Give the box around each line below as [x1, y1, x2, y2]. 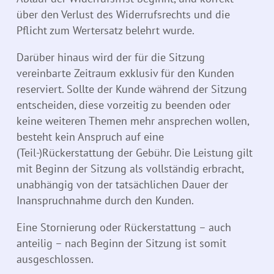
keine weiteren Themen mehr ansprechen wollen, [17, 114, 249, 128]
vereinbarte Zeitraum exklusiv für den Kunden [17, 66, 234, 81]
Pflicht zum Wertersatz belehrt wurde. [17, 23, 194, 38]
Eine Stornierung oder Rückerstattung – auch [17, 220, 231, 235]
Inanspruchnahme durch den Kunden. [17, 193, 194, 208]
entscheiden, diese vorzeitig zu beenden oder [17, 98, 231, 113]
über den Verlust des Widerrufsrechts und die [17, 7, 230, 22]
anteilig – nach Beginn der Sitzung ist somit [17, 236, 226, 251]
